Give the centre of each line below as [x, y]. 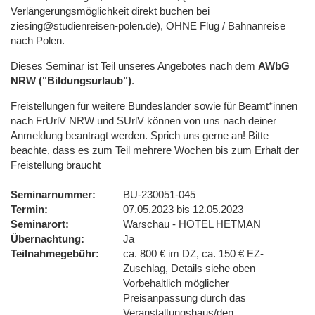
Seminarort [38, 224]
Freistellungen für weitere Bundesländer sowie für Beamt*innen [154, 105]
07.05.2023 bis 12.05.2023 [183, 209]
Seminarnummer [51, 194]
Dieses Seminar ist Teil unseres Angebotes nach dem [134, 65]
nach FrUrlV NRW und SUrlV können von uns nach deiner [143, 120]
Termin [27, 209]
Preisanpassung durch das [185, 297]
